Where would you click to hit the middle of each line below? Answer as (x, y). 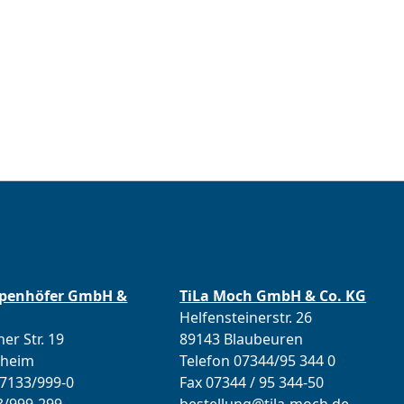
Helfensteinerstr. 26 (246, 317)
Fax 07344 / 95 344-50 (252, 382)
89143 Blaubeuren (242, 339)
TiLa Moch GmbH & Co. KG (273, 296)
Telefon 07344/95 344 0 (258, 361)
